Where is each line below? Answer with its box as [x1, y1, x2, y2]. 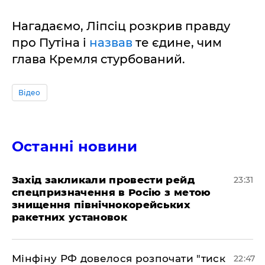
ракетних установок [12, 211, 128, 223]
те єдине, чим [135, 35, 222, 50]
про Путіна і [12, 35, 89, 50]
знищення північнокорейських [12, 199, 191, 211]
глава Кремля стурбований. [12, 52, 185, 66]
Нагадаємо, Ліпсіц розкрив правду [12, 19, 230, 33]
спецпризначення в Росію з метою [12, 186, 211, 198]
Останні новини [12, 138, 138, 155]
